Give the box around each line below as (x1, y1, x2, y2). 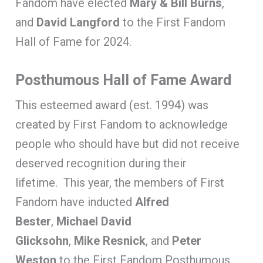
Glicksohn (15, 233, 69, 248)
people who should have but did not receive (15, 136, 240, 151)
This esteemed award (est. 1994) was (15, 97, 209, 112)
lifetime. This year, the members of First (15, 175, 225, 190)
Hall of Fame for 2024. (15, 34, 132, 49)
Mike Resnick (74, 233, 146, 248)
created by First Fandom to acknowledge (15, 117, 228, 131)
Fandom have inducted (15, 194, 136, 209)
